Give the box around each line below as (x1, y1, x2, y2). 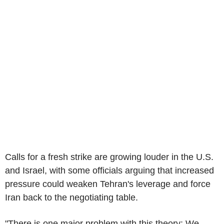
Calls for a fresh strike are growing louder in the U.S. (5, 151, 213, 162)
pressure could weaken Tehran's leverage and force (5, 178, 210, 189)
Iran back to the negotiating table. (5, 192, 138, 202)
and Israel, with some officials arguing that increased (5, 165, 214, 175)
